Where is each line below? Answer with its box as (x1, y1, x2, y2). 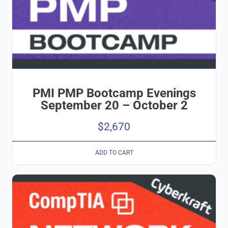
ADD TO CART (95, 149, 133, 157)
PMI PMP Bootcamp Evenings (32, 85, 196, 100)
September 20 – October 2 (40, 98, 188, 112)
